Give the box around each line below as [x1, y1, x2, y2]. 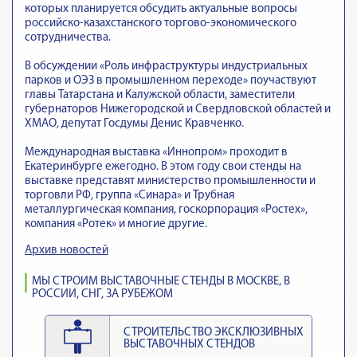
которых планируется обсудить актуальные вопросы [25, 3, 297, 16]
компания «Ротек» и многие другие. [25, 218, 207, 231]
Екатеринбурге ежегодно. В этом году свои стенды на [25, 161, 301, 174]
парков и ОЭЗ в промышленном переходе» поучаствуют [25, 75, 316, 88]
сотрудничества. [25, 32, 111, 45]
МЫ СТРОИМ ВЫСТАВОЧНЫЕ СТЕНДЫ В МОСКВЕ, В [32, 276, 290, 288]
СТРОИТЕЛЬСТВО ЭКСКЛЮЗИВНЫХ [123, 327, 304, 339]
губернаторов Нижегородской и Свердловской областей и [25, 104, 331, 116]
